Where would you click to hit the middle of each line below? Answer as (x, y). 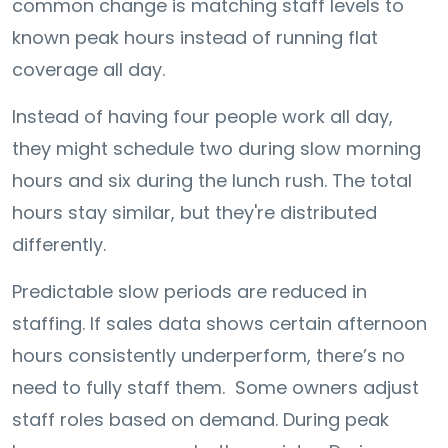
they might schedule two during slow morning (216, 148)
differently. (59, 244)
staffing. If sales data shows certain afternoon (219, 323)
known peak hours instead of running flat (195, 37)
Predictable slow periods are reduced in (189, 291)
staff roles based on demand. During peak (200, 419)
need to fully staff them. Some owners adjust (215, 387)
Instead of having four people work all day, (202, 116)
